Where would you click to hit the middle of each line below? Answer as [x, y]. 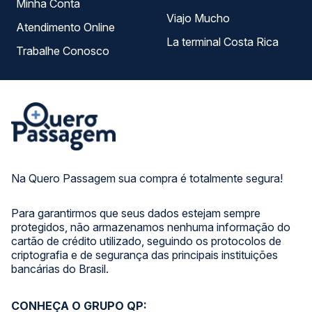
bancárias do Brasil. [60, 269]
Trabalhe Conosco [63, 51]
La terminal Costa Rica [267, 42]
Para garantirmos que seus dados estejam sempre [136, 213]
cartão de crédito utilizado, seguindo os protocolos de [146, 241]
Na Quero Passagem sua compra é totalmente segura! [147, 178]
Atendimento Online [99, 27]
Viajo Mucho [198, 18]
